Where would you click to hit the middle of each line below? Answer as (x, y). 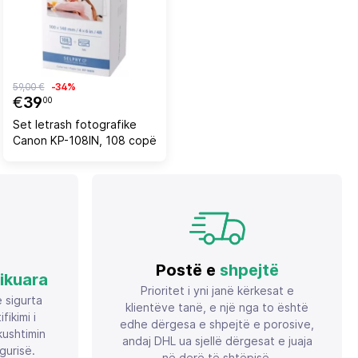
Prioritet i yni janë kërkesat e (217, 290)
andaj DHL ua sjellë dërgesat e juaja (217, 340)
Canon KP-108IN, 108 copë (85, 140)
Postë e (187, 270)
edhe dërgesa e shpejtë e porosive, (217, 324)
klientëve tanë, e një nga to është (217, 307)
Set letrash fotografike (75, 124)
